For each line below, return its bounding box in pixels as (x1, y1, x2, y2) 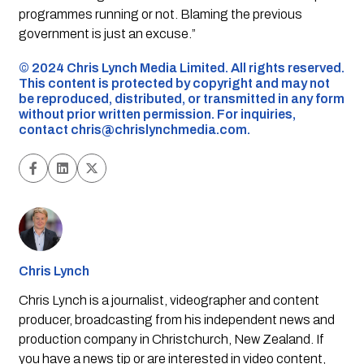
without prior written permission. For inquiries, (18, 106, 296, 121)
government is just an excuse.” (18, 26, 196, 41)
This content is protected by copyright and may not (18, 76, 330, 90)
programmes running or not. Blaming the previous (18, 6, 302, 21)
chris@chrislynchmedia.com (70, 122, 247, 136)
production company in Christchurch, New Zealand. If (18, 331, 324, 346)
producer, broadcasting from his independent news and (18, 312, 335, 327)
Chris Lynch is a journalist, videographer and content (18, 292, 319, 307)
